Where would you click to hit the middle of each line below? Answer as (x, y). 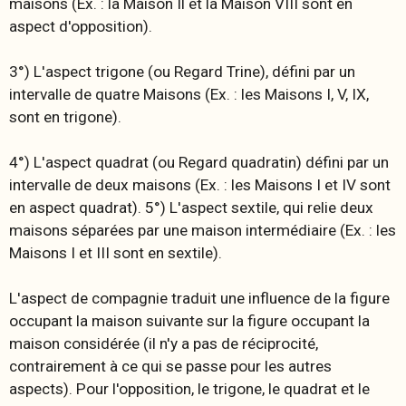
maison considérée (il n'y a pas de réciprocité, (164, 343)
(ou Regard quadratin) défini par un (271, 162)
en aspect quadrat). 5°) (87, 207)
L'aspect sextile (223, 207)
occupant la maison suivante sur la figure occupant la (189, 320)
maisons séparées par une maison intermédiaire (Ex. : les (203, 230)
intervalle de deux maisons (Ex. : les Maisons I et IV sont (200, 184)
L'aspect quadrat (91, 162)
